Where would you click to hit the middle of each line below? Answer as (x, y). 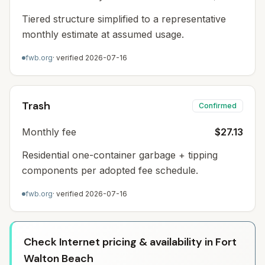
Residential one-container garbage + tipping (120, 155)
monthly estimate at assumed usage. (103, 34)
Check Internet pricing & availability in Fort (130, 242)
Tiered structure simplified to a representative (124, 19)
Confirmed (218, 106)
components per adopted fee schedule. (110, 170)
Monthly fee (49, 132)
